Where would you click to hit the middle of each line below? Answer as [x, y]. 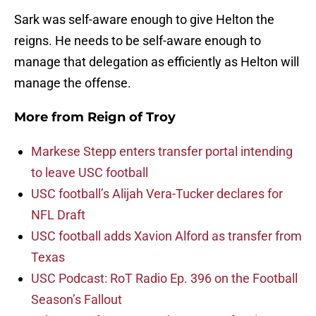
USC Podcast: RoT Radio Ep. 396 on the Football [164, 279]
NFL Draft [58, 215]
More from [51, 117]
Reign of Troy [132, 117]
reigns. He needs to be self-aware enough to [138, 41]
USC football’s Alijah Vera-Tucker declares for [157, 194]
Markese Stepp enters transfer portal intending [162, 152]
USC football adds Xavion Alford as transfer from [166, 236]
